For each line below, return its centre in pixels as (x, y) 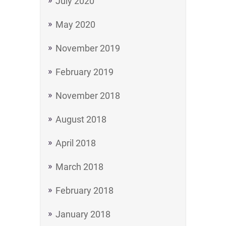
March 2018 (79, 167)
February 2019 (84, 72)
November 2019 (88, 48)
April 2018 (76, 143)
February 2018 (84, 190)
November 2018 (88, 96)
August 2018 (81, 119)
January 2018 (83, 214)
